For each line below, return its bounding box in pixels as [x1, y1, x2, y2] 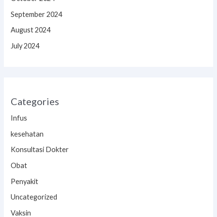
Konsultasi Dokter [11, 145, 69, 154]
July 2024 [11, 41, 40, 50]
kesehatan [11, 129, 44, 138]
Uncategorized [11, 193, 58, 201]
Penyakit [11, 177, 39, 186]
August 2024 [11, 26, 51, 34]
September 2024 [11, 10, 62, 18]
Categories [11, 95, 60, 108]
